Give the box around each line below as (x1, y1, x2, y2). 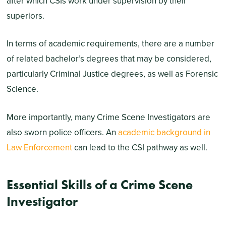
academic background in (118, 126, 210, 139)
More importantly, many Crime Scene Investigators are (6, 110, 210, 124)
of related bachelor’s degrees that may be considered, (6, 52, 211, 66)
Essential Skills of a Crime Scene (6, 177, 193, 194)
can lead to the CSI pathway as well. (72, 141, 207, 154)
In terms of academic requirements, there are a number (6, 37, 214, 50)
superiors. (6, 9, 44, 22)
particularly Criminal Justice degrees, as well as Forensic (6, 68, 218, 81)
